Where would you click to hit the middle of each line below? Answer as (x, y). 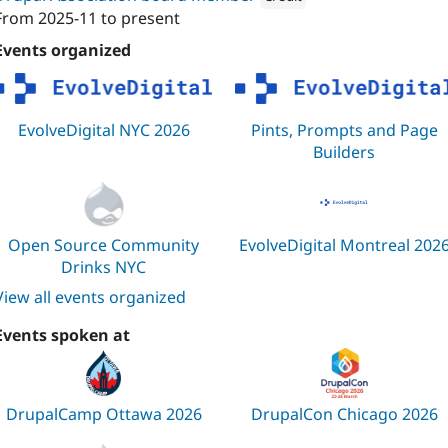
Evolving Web (346, 27)
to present (138, 18)
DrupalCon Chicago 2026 (344, 414)
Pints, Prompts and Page (344, 129)
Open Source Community (104, 244)
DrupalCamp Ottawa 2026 (103, 414)
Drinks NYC (104, 266)
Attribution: (250, 27)
